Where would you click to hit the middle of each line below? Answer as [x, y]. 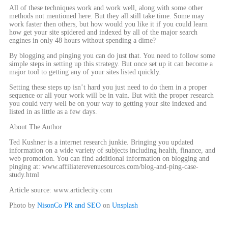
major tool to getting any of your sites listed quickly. [85, 72]
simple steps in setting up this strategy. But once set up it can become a [111, 64]
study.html [24, 175]
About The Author [36, 127]
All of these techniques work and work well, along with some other [106, 8]
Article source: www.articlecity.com [61, 190]
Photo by [23, 205]
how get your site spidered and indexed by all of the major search [103, 32]
